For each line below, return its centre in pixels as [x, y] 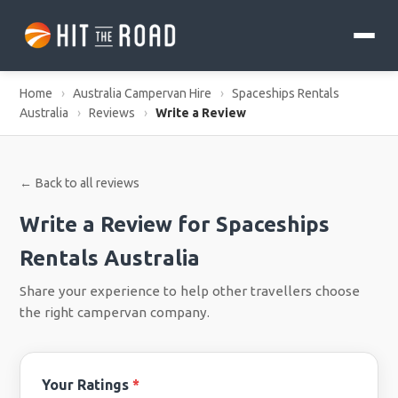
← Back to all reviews [80, 183]
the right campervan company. [115, 312]
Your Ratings [88, 384]
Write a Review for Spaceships [175, 224]
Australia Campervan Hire [143, 93]
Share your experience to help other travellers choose [190, 291]
